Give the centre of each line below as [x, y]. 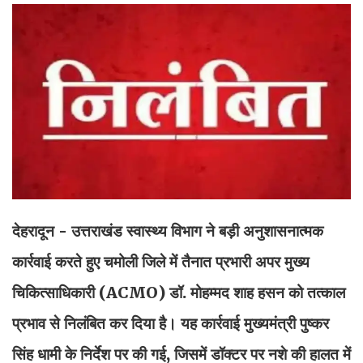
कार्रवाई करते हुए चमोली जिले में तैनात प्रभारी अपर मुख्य [161, 261]
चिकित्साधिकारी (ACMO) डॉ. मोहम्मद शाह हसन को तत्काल [179, 292]
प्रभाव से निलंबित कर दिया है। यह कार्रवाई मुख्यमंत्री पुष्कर [171, 323]
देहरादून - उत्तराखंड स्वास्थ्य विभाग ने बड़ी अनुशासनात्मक [168, 231]
